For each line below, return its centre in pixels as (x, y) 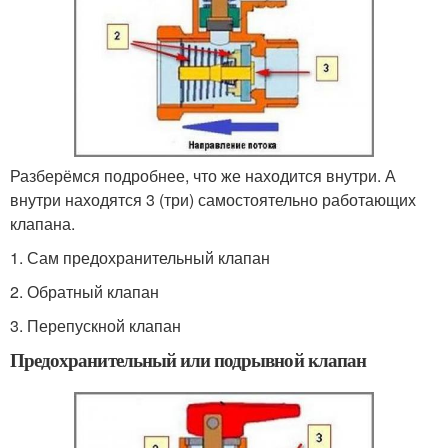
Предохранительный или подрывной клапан (188, 359)
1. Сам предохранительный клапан (140, 257)
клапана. (42, 223)
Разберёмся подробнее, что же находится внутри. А (203, 175)
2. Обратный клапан (84, 291)
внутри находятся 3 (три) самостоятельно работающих (213, 199)
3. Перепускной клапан (95, 325)
